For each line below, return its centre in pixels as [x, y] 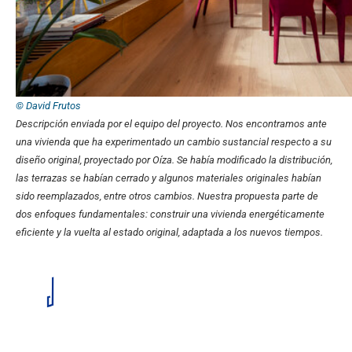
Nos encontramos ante [276, 124]
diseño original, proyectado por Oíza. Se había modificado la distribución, [174, 160]
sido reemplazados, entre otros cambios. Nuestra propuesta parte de [167, 196]
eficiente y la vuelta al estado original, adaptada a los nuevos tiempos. [169, 233]
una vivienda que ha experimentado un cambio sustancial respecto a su [174, 142]
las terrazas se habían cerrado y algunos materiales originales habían [169, 178]
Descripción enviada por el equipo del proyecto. [121, 124]
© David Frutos [48, 106]
